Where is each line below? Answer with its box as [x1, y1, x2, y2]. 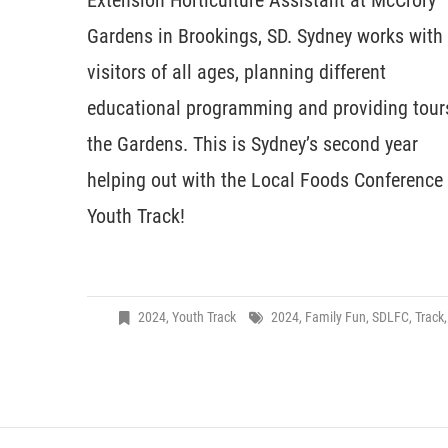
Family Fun [304, 309, 366, 326]
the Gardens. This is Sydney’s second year [87, 132, 418, 157]
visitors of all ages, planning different [87, 60, 386, 85]
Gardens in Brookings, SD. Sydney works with [87, 24, 443, 49]
